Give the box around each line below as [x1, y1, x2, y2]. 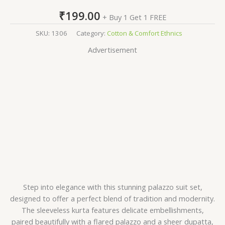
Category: [76, 28, 107, 38]
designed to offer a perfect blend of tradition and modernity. [10, 193, 215, 203]
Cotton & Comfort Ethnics [106, 28, 182, 38]
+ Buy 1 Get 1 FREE [102, 12, 166, 22]
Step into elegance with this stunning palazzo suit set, [23, 182, 202, 192]
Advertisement [88, 45, 137, 55]
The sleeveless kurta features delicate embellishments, [21, 205, 204, 215]
